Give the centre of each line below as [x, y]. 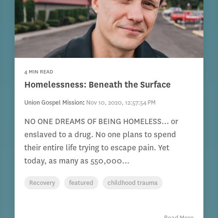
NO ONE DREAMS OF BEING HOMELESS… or [101, 122]
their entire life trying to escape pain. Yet [97, 148]
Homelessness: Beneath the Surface [98, 85]
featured [82, 183]
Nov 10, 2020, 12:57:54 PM [121, 103]
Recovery [42, 183]
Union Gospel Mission [54, 103]
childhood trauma [133, 183]
